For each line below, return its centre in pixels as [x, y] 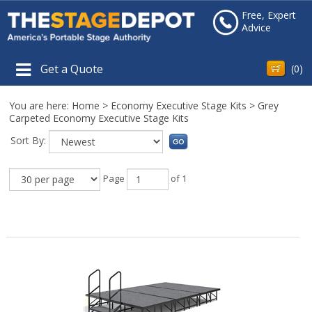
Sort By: [29, 141]
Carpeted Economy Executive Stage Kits [99, 118]
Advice [256, 28]
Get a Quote [72, 69]
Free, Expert [268, 15]
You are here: [41, 105]
